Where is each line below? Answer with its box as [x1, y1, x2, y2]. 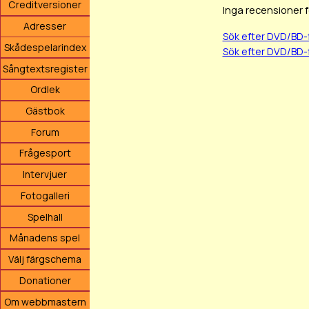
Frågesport [19, 146, 71, 160]
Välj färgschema [8, 252, 82, 266]
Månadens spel [10, 231, 81, 245]
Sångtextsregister [2, 61, 88, 75]
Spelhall [27, 210, 63, 223]
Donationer [19, 273, 71, 287]
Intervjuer [23, 168, 68, 181]
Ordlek [30, 83, 60, 97]
